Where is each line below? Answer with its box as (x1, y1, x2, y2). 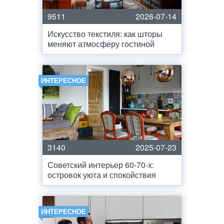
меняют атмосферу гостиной (47, 38, 154, 49)
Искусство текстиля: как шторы (47, 28, 162, 39)
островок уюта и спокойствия (47, 169, 156, 180)
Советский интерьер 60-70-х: (47, 159, 154, 170)
